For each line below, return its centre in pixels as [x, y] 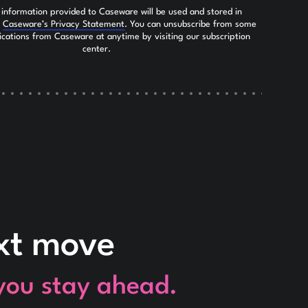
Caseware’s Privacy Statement [64, 24]
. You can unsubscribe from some [191, 24]
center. [96, 49]
